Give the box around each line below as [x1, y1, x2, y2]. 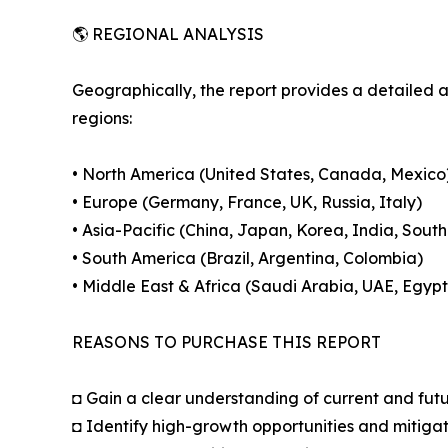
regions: [72, 108, 132, 129]
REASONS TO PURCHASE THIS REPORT [72, 332, 381, 353]
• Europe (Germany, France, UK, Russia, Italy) [72, 192, 422, 213]
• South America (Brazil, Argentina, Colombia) [72, 248, 423, 269]
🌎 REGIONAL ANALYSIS [72, 24, 264, 45]
